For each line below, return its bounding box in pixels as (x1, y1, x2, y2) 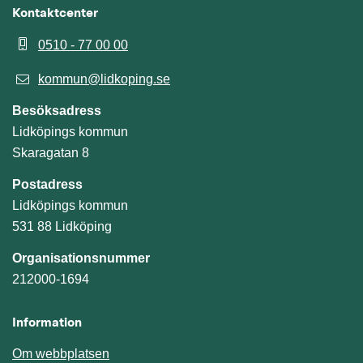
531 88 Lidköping (12, 220, 112, 234)
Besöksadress (12, 104, 101, 118)
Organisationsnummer (12, 251, 150, 266)
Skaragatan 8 (12, 146, 89, 160)
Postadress (12, 177, 83, 192)
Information (12, 317, 82, 331)
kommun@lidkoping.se (38, 72, 170, 87)
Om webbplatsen (12, 347, 109, 361)
